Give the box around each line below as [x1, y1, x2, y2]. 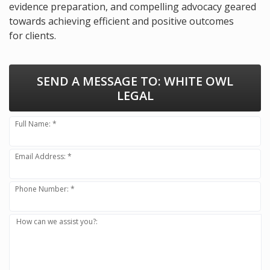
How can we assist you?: [16, 216, 98, 227]
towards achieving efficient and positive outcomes [9, 14, 234, 28]
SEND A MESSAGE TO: [37, 73, 161, 90]
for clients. [9, 29, 56, 43]
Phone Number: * [15, 184, 75, 195]
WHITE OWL [161, 73, 233, 90]
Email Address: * [15, 151, 72, 162]
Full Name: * [15, 119, 57, 130]
